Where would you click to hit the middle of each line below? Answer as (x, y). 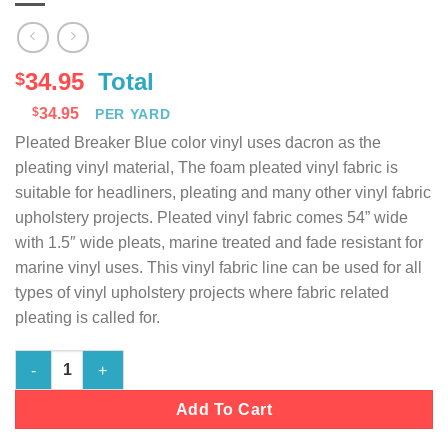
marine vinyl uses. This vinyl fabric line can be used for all (218, 267)
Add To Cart (224, 410)
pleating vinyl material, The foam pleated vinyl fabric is (206, 167)
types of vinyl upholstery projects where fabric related (202, 292)
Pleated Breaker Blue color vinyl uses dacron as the (198, 142)
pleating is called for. (87, 317)
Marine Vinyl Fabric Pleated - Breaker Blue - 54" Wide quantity (224, 360)
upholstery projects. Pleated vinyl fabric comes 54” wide (211, 217)
